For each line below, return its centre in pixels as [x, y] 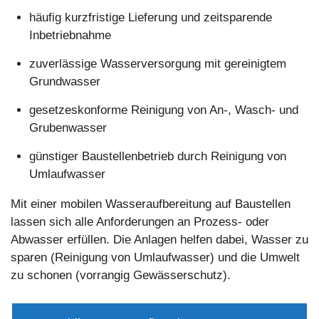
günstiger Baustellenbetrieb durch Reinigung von [157, 156]
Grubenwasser [68, 127]
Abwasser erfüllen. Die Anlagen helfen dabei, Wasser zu [159, 239]
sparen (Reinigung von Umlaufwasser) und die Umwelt [155, 257]
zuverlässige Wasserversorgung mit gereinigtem [157, 63]
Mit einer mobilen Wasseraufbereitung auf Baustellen [151, 204]
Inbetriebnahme [70, 35]
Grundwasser [64, 81]
